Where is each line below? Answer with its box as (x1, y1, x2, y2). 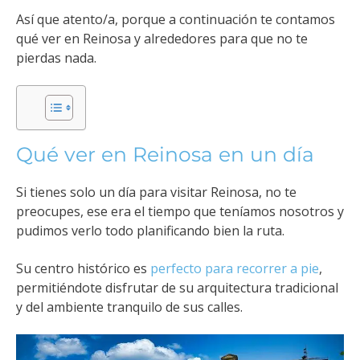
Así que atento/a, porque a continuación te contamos (16, 10, 335, 28)
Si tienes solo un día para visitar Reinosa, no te (16, 183, 297, 202)
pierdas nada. (16, 48, 96, 67)
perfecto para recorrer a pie (150, 259, 319, 277)
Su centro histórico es (16, 259, 150, 277)
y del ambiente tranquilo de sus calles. (16, 297, 243, 316)
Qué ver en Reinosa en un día (16, 142, 314, 167)
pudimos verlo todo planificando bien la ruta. (16, 222, 284, 240)
